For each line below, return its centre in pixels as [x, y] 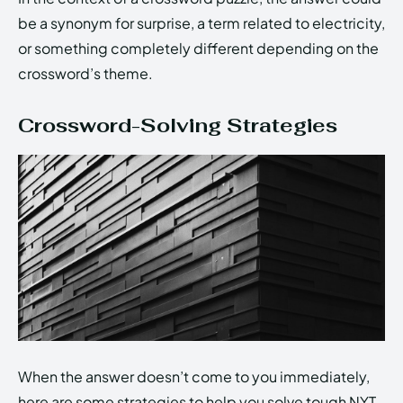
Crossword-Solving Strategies [178, 125]
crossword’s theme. [85, 74]
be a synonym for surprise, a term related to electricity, [201, 23]
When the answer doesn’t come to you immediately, [194, 377]
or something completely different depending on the [198, 49]
